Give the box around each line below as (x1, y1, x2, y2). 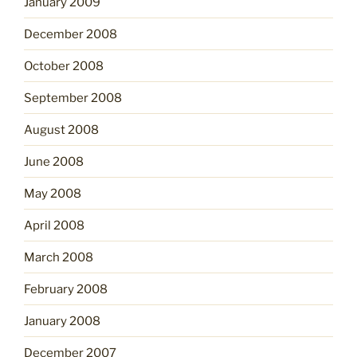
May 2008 (24, 186, 81, 201)
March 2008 (24, 249, 93, 265)
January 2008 (24, 313, 100, 328)
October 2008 (24, 58, 104, 73)
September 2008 (24, 90, 122, 105)
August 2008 (24, 122, 99, 137)
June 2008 (24, 154, 84, 169)
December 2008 (24, 26, 117, 41)
